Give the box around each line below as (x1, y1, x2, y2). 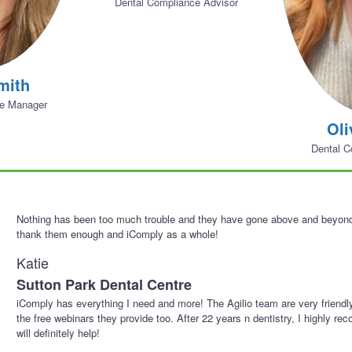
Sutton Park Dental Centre (16, 274, 192, 295)
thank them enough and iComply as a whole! (16, 226, 219, 242)
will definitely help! (16, 325, 101, 341)
